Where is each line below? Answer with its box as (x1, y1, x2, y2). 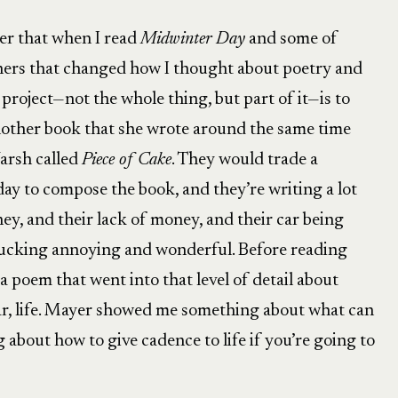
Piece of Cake (81, 151, 171, 169)
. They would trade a (171, 151, 318, 169)
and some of (244, 30, 338, 48)
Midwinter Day (139, 30, 245, 48)
